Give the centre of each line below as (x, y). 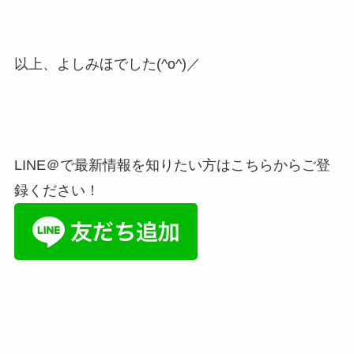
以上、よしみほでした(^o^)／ (107, 64)
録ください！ (56, 191)
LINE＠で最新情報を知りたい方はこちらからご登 (172, 166)
